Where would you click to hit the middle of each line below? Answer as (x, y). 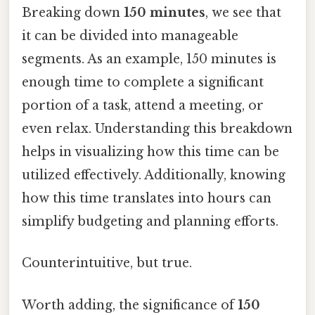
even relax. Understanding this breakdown (157, 129)
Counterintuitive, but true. (107, 263)
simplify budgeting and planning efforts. (150, 222)
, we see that (243, 13)
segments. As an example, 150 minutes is (149, 59)
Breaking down (73, 13)
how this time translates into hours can (147, 199)
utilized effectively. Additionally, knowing (154, 175)
